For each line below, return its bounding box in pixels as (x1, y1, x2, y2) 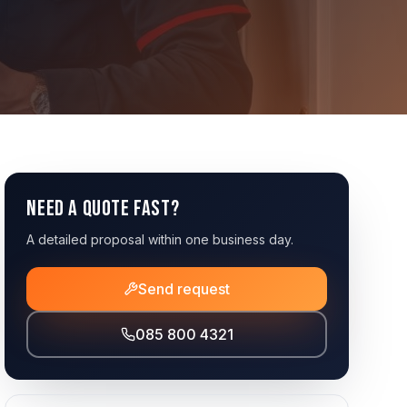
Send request (138, 280, 231, 298)
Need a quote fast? (26, 195, 180, 222)
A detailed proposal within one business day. (26, 232, 294, 247)
